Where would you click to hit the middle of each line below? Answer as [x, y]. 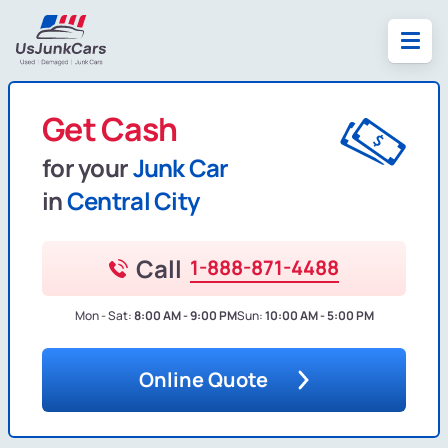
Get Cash [110, 129]
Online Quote [203, 380]
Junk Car [180, 168]
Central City [133, 201]
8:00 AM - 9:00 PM [185, 316]
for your [87, 168]
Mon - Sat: [103, 316]
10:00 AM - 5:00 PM [319, 316]
